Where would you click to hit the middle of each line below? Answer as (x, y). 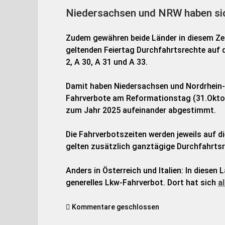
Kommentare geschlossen (115, 207)
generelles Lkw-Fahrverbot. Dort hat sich (142, 183)
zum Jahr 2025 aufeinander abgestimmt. (141, 110)
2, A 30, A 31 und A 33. (106, 62)
